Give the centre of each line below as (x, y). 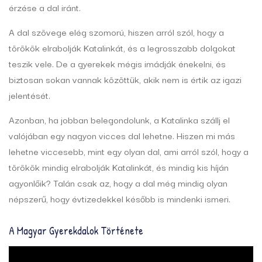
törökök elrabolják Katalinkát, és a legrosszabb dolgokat (122, 48)
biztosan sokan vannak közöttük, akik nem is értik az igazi (125, 79)
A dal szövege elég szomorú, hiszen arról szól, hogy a (116, 32)
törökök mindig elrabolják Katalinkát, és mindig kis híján (119, 167)
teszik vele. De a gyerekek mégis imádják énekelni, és (117, 63)
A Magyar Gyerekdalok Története (76, 231)
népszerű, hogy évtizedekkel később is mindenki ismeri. (120, 199)
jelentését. (30, 95)
